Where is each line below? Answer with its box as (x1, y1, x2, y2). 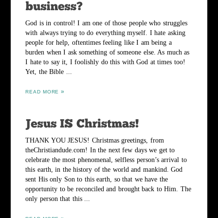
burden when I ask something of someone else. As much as (25, 49, 190, 56)
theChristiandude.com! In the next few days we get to (25, 146, 175, 154)
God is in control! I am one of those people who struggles (25, 19, 187, 27)
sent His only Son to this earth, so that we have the (25, 176, 168, 183)
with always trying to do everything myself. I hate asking (25, 29, 185, 36)
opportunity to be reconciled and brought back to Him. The (25, 185, 191, 193)
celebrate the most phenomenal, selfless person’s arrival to (25, 156, 187, 163)
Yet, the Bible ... (25, 68, 72, 75)
